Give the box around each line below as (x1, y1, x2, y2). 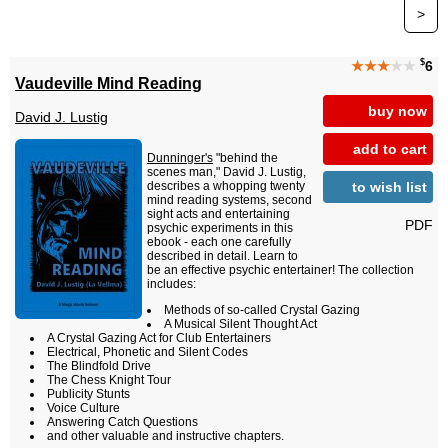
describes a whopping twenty (147, 179, 305, 194)
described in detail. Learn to (147, 249, 298, 264)
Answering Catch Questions (47, 415, 198, 430)
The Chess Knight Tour (47, 373, 171, 388)
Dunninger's (147, 151, 213, 166)
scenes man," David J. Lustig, (147, 165, 306, 180)
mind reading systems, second (147, 193, 312, 208)
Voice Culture (47, 401, 120, 416)
